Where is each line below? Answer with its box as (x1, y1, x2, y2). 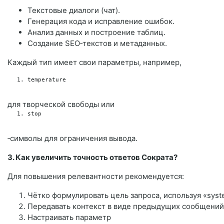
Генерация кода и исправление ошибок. (27, 16, 174, 26)
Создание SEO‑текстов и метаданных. (27, 38, 167, 48)
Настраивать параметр (27, 212, 111, 222)
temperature (27, 76, 66, 83)
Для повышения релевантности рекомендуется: (7, 171, 184, 181)
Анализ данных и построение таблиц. (27, 27, 165, 37)
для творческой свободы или (7, 99, 114, 109)
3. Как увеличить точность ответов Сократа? (7, 152, 177, 162)
